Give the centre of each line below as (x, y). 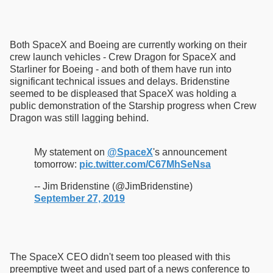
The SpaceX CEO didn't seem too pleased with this (120, 257)
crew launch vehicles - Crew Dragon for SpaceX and (123, 57)
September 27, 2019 (80, 198)
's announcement (190, 152)
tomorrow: (57, 164)
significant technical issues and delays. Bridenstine (120, 81)
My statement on (71, 152)
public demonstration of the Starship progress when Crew (133, 105)
